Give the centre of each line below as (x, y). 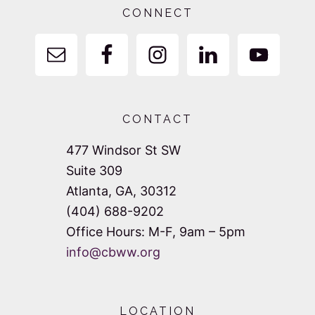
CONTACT (157, 120)
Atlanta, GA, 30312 (121, 191)
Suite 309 (94, 171)
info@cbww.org (113, 252)
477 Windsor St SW (123, 150)
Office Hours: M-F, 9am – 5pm (156, 232)
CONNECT (157, 13)
